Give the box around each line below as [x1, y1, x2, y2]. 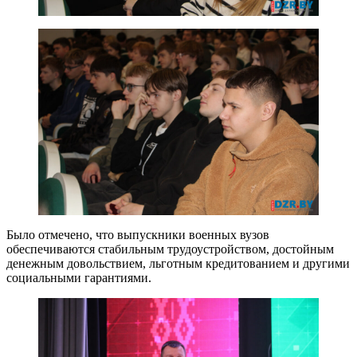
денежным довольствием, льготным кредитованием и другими [6, 257, 350, 271]
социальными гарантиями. [6, 271, 151, 285]
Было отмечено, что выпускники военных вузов [6, 228, 269, 242]
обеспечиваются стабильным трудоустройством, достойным [6, 242, 334, 257]
